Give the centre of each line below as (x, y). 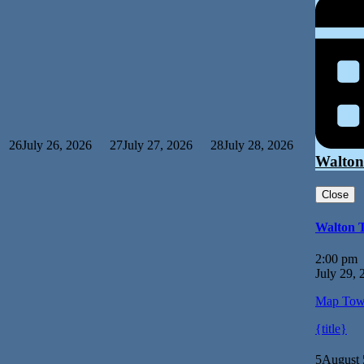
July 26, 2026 (57, 145)
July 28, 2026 (258, 145)
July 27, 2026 (158, 145)
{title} (331, 329)
